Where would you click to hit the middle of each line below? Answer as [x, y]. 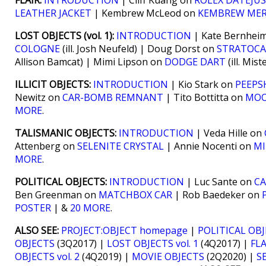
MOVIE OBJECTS [168, 256]
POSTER [33, 208]
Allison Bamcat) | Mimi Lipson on [90, 62]
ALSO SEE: [37, 230]
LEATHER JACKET [53, 13]
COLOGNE [37, 49]
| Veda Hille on [229, 133]
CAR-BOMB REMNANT [113, 97]
